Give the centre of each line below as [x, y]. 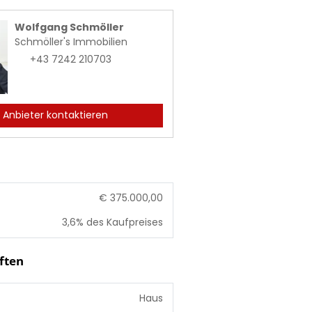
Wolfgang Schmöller [70, 27]
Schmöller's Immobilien [71, 42]
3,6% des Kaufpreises [112, 222]
